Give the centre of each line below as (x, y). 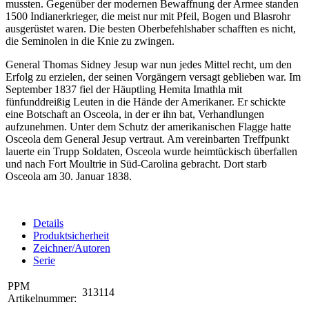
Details (48, 223)
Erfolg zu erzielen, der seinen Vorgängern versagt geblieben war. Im (153, 77)
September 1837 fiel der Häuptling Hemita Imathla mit (124, 90)
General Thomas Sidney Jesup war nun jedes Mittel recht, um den (149, 65)
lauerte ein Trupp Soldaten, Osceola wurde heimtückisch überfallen (151, 152)
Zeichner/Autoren (72, 248)
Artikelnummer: (42, 299)
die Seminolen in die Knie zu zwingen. (90, 41)
